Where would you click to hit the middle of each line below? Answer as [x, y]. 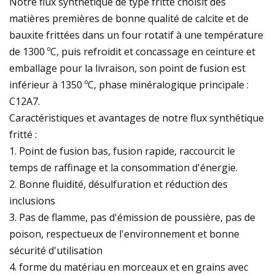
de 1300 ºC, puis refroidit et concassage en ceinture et [132, 51]
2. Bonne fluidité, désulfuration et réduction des [118, 184]
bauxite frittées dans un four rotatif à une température [136, 35]
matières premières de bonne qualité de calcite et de [129, 18]
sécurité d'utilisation [56, 250]
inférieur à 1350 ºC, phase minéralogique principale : [129, 84]
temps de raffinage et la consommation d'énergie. [123, 167]
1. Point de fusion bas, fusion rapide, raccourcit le [122, 151]
